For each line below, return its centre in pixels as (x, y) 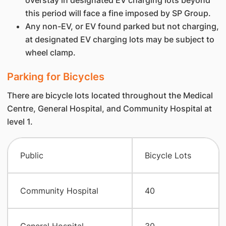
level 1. (20, 122)
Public (32, 155)
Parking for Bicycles (55, 77)
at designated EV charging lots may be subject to (120, 39)
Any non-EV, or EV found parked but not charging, (122, 26)
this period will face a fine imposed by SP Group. (118, 13)
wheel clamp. (50, 52)
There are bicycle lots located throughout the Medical (110, 95)
